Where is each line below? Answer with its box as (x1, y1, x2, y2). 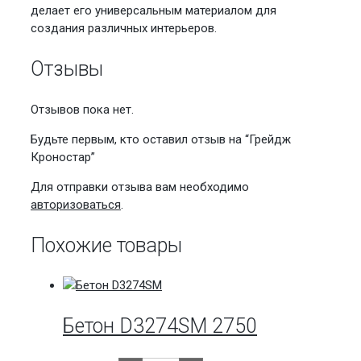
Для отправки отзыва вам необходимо (31, 179, 249, 194)
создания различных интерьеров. (31, 21, 217, 36)
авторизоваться (31, 197, 121, 212)
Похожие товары (31, 233, 182, 257)
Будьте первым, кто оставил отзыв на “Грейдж (31, 131, 291, 147)
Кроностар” (31, 149, 95, 164)
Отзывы (31, 57, 103, 81)
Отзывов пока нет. (31, 102, 134, 117)
